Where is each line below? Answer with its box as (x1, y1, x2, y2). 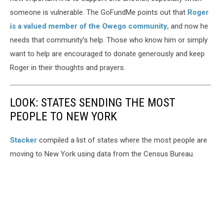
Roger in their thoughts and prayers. (10, 63, 125, 72)
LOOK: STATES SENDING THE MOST (10, 95, 175, 110)
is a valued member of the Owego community (10, 21, 167, 31)
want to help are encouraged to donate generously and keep (10, 49, 205, 58)
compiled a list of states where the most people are (37, 135, 207, 145)
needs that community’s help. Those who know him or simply (10, 35, 208, 44)
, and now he (167, 21, 208, 31)
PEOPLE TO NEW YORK (10, 109, 117, 123)
